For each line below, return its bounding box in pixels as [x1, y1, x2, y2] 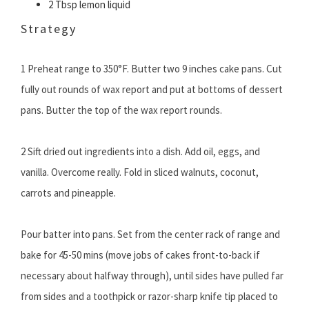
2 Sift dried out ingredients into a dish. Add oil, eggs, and [21, 145, 260, 159]
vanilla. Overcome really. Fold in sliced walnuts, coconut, [21, 166, 259, 179]
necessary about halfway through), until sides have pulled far [21, 269, 283, 283]
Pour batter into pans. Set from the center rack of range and [21, 228, 280, 241]
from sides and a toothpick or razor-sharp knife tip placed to [21, 290, 278, 303]
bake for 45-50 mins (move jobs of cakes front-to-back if [21, 248, 260, 262]
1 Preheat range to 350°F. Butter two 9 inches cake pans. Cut [21, 62, 282, 76]
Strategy [21, 21, 77, 37]
